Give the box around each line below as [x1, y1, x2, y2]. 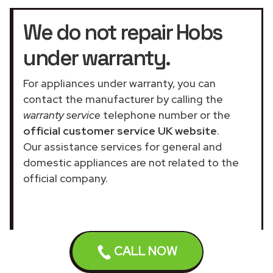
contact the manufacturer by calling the [23, 91, 223, 106]
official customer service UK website [23, 123, 217, 138]
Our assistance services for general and [23, 139, 222, 154]
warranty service [23, 107, 101, 122]
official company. [23, 171, 108, 185]
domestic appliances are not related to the [23, 155, 239, 169]
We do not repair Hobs [23, 18, 222, 46]
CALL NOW [112, 243, 178, 259]
